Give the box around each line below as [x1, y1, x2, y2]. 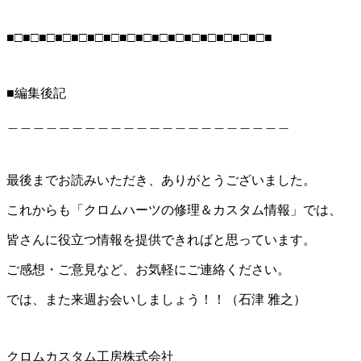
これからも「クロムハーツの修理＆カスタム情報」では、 [6, 202, 342, 217]
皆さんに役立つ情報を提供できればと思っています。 [6, 232, 316, 247]
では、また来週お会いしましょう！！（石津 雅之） [6, 292, 306, 306]
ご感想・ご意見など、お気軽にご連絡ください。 [6, 262, 290, 276]
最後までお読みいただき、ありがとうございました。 [6, 172, 316, 187]
